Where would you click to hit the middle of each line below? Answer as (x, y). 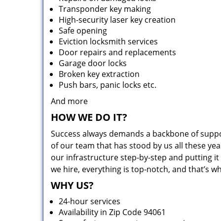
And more (69, 101)
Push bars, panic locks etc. (108, 85)
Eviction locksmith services (108, 41)
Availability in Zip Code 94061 (112, 212)
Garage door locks (93, 63)
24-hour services (90, 201)
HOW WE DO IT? (89, 117)
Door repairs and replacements (117, 52)
